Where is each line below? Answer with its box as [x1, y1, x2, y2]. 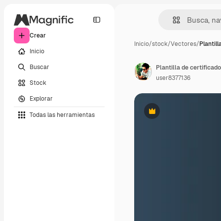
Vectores [171, 40, 196, 48]
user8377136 [156, 74, 190, 82]
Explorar [30, 94, 53, 103]
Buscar [30, 63, 49, 71]
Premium [151, 110, 177, 119]
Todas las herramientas [30, 110, 95, 119]
